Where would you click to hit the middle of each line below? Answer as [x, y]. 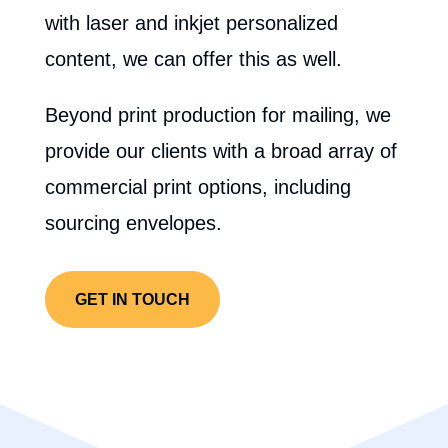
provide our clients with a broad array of [220, 151]
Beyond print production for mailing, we [217, 115]
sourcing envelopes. [136, 223]
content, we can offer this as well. [199, 59]
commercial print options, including [197, 187]
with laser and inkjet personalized [191, 23]
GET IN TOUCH [132, 299]
